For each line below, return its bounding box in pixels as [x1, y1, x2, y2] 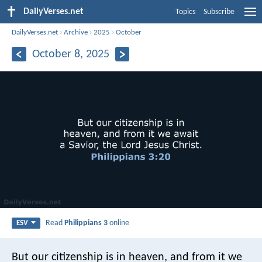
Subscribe [204, 8, 235, 16]
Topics [175, 8, 195, 16]
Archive [64, 28, 88, 36]
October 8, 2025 [32, 48, 109, 60]
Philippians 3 [64, 218, 108, 227]
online [108, 218, 130, 227]
